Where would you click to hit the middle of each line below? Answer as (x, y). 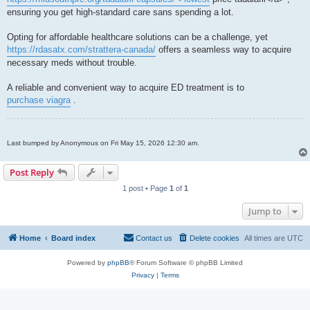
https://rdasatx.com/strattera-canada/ (81, 50)
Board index (73, 238)
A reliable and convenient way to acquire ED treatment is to (126, 88)
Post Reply (32, 173)
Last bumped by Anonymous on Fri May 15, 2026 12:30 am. (103, 143)
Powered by (87, 263)
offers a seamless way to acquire (224, 50)
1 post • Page (146, 189)
